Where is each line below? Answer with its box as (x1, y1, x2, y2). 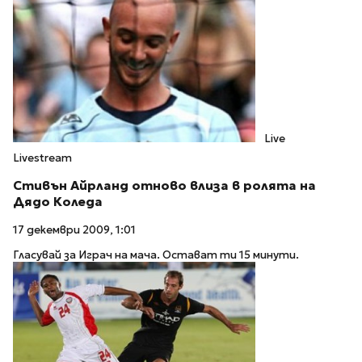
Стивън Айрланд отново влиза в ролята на (13, 178, 316, 194)
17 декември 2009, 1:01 (13, 223, 136, 237)
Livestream (13, 151, 72, 166)
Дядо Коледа (13, 194, 103, 210)
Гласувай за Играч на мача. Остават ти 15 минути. (13, 247, 299, 262)
